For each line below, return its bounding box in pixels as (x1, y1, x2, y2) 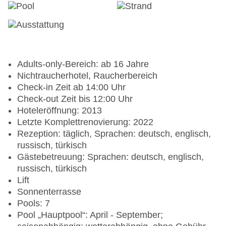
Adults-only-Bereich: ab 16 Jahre (17, 59, 149, 70)
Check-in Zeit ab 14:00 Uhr (17, 82, 126, 93)
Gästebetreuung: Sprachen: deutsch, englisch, (17, 152, 204, 162)
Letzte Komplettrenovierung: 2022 (17, 117, 153, 128)
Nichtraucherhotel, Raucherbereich (17, 71, 157, 81)
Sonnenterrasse (17, 187, 81, 197)
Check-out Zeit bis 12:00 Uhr (17, 94, 133, 104)
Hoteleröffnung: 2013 (17, 105, 102, 116)
